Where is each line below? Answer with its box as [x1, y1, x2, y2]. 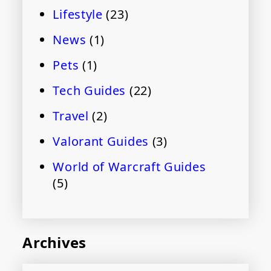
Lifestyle [53, 6, 103, 23]
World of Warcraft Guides [53, 158, 206, 175]
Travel [53, 108, 89, 125]
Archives [22, 232, 87, 253]
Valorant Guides [53, 133, 149, 150]
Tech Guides [53, 82, 126, 99]
